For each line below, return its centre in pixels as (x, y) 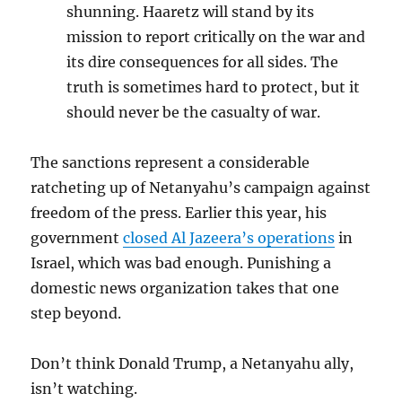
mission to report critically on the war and (216, 37)
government (77, 238)
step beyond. (76, 314)
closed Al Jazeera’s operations (229, 238)
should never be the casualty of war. (194, 113)
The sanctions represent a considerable (170, 163)
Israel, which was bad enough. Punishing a (181, 263)
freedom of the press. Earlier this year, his (179, 213)
